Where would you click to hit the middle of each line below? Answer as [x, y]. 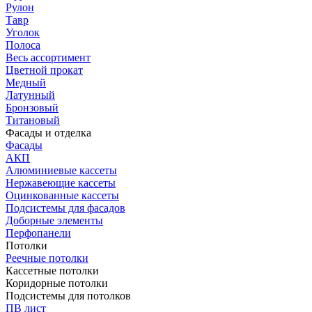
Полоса [23, 45]
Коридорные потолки [57, 283]
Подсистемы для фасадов [65, 208]
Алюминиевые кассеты [61, 170]
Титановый [33, 120]
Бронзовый [32, 108]
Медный [26, 83]
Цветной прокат [44, 70]
